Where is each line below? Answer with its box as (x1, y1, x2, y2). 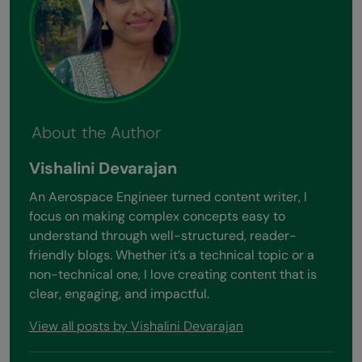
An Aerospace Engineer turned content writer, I (29, 187, 307, 205)
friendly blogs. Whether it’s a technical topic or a (29, 246, 314, 263)
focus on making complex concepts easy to (29, 207, 285, 225)
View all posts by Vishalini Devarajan (29, 317, 243, 335)
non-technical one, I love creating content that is (29, 265, 317, 283)
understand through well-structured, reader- (29, 226, 297, 244)
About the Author (32, 122, 161, 144)
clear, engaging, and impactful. (29, 284, 209, 302)
